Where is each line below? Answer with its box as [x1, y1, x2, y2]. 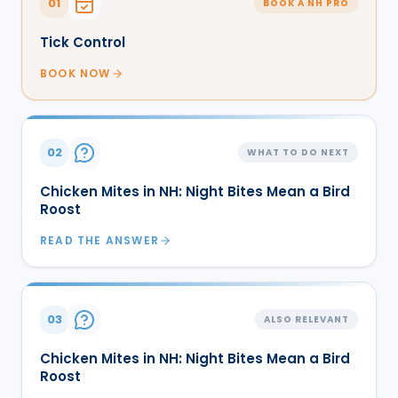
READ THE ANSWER [40, 232, 159, 248]
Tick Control [40, 32, 125, 52]
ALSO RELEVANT [264, 313, 349, 327]
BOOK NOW [40, 65, 111, 81]
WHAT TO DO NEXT [247, 146, 349, 160]
